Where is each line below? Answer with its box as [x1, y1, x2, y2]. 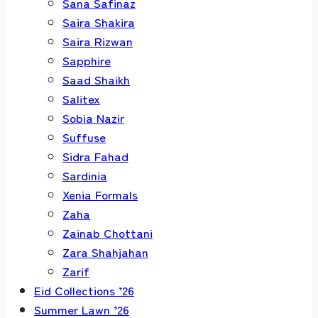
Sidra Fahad [62, 146, 128, 165]
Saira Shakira [62, 12, 135, 31]
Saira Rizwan [62, 31, 133, 50]
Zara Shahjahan [62, 242, 148, 261]
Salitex [62, 89, 100, 107]
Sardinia [62, 165, 107, 184]
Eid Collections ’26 [34, 280, 134, 299]
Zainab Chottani [62, 223, 153, 241]
